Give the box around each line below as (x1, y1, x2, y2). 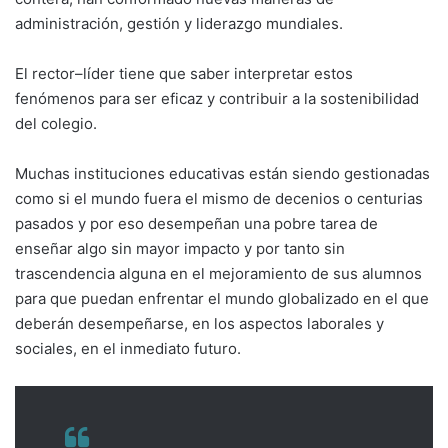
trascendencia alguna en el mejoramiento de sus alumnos (15, 263, 422, 283)
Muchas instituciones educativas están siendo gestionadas (15, 163, 430, 183)
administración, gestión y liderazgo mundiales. (15, 13, 343, 33)
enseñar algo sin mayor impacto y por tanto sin (15, 238, 345, 258)
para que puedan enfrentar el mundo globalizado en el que (15, 288, 429, 308)
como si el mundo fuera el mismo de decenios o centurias (15, 188, 423, 208)
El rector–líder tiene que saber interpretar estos (15, 63, 353, 83)
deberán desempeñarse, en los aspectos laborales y (15, 313, 384, 333)
